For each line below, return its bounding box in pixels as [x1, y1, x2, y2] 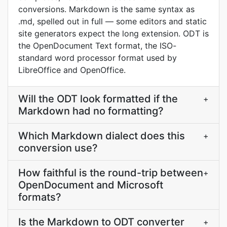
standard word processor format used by [18, 53, 177, 63]
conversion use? [18, 142, 98, 154]
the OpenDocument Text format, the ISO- [18, 41, 176, 51]
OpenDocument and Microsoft [18, 179, 163, 191]
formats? [18, 191, 61, 203]
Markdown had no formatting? [18, 105, 164, 117]
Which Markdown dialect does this [18, 130, 185, 142]
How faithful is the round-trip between [18, 167, 203, 179]
